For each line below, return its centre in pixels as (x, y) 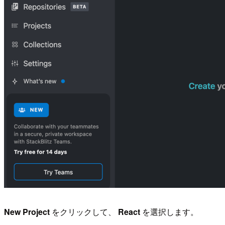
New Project (27, 212)
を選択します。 (169, 212)
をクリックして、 (84, 212)
